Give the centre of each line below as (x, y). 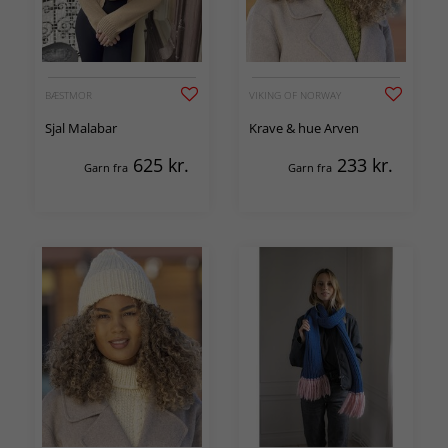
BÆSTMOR (68, 94)
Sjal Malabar (81, 127)
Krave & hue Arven (304, 127)
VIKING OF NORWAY (295, 94)
